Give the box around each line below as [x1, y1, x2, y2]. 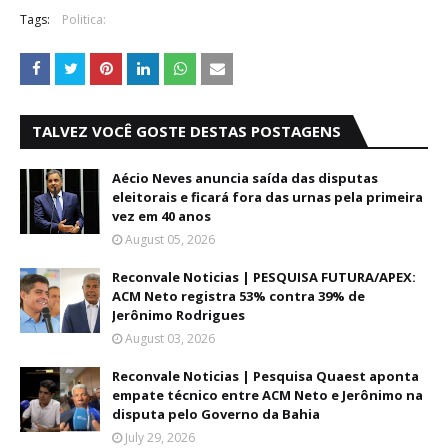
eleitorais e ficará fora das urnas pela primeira [112, 188, 423, 206]
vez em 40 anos [112, 207, 211, 225]
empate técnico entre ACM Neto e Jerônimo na [112, 386, 423, 404]
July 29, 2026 [125, 429, 195, 446]
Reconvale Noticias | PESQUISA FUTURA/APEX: [112, 268, 416, 286]
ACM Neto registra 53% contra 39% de [112, 287, 365, 305]
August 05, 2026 [125, 231, 215, 248]
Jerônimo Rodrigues [112, 306, 245, 324]
